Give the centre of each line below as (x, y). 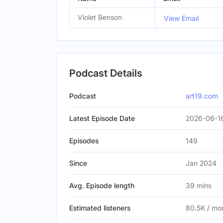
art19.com (202, 96)
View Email (181, 18)
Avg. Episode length (102, 185)
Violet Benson (100, 17)
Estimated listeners (100, 208)
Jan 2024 (201, 163)
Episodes (84, 141)
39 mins (199, 185)
